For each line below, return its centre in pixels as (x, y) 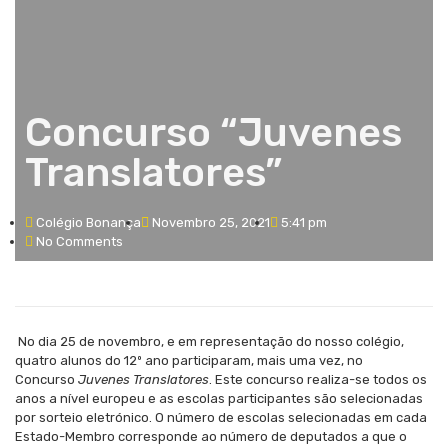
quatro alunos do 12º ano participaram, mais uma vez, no (189, 360)
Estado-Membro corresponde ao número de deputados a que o (211, 436)
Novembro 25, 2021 (211, 222)
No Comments (79, 241)
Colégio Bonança (88, 222)
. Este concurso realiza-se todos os (318, 379)
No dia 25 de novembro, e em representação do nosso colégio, (209, 341)
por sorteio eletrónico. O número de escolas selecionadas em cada (221, 417)
